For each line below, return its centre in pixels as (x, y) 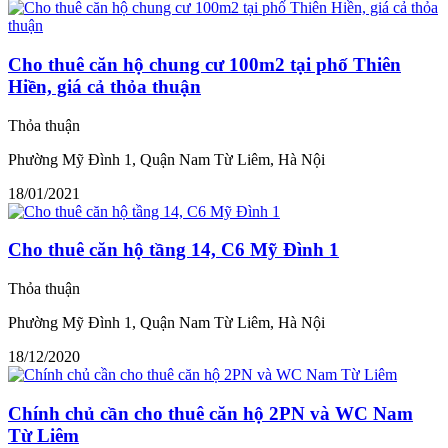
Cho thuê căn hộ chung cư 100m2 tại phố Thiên (204, 64)
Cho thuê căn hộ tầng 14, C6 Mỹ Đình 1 (173, 250)
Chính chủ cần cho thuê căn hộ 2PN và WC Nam (210, 413)
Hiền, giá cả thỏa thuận (104, 86)
